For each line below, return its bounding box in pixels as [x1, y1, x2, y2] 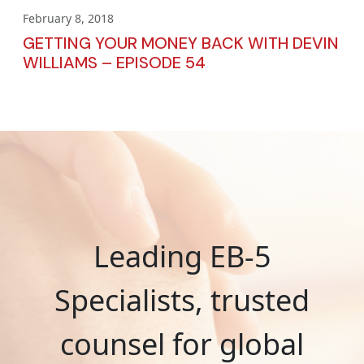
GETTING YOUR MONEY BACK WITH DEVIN [23, 32, 339, 54]
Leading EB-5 [93, 236, 271, 276]
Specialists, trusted [54, 279, 310, 320]
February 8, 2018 [23, 10, 114, 26]
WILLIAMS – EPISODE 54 [23, 51, 206, 73]
